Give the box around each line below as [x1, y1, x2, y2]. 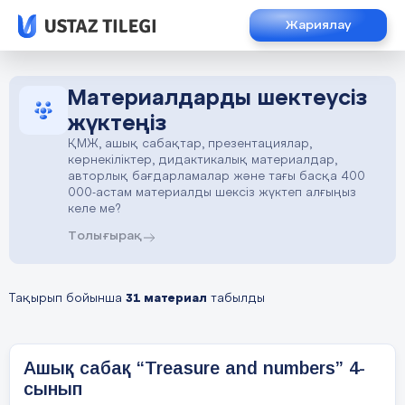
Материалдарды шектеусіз [68, 88, 367, 109]
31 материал [126, 293, 207, 305]
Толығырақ [68, 230, 142, 242]
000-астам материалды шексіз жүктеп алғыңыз [68, 187, 356, 199]
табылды [207, 293, 265, 305]
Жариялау [286, 19, 351, 32]
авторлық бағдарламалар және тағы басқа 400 [68, 171, 365, 183]
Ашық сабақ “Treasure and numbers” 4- [24, 358, 365, 378]
